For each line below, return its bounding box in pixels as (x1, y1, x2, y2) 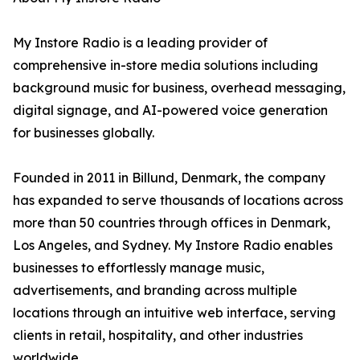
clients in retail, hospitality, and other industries (13, 327, 303, 344)
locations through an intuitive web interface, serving (13, 305, 336, 321)
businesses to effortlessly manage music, (13, 260, 264, 276)
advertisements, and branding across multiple (13, 282, 297, 299)
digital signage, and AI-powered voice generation (13, 102, 328, 119)
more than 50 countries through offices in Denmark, (13, 215, 330, 231)
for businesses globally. (13, 125, 154, 141)
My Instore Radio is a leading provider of (13, 35, 268, 51)
